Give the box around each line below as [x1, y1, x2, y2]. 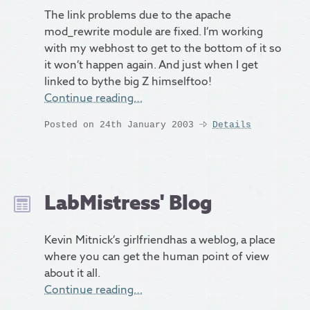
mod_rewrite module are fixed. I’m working [44, 24, 263, 39]
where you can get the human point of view [44, 249, 269, 264]
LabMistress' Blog [44, 188, 212, 216]
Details [212, 119, 251, 130]
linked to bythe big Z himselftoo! [44, 74, 212, 89]
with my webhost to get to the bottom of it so [44, 41, 282, 56]
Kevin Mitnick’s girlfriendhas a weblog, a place [44, 232, 275, 248]
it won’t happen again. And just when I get [44, 57, 258, 73]
